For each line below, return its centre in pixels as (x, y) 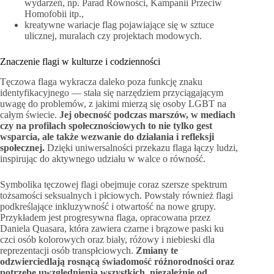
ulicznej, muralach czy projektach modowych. (113, 36)
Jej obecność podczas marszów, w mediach (147, 115)
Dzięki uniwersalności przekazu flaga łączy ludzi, (141, 148)
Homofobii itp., (54, 14)
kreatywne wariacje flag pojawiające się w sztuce (119, 25)
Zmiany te (157, 251)
